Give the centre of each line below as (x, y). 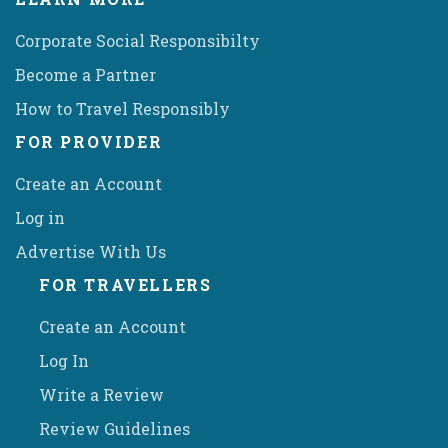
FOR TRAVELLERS (125, 284)
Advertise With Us (90, 251)
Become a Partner (85, 74)
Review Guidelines (114, 428)
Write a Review (101, 394)
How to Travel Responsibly (122, 108)
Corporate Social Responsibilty (137, 40)
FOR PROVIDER (89, 141)
